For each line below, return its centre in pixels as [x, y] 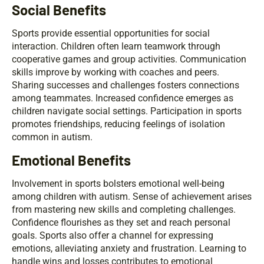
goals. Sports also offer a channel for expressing [113, 236]
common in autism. [52, 137]
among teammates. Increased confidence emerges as [123, 98]
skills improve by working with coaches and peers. [115, 72]
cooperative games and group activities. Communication [129, 60]
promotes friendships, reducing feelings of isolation [118, 124]
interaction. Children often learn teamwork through [116, 47]
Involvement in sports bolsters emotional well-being [118, 184]
